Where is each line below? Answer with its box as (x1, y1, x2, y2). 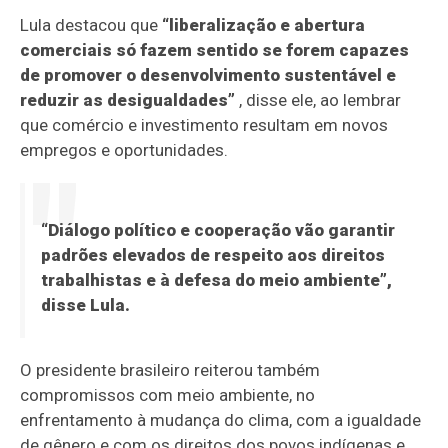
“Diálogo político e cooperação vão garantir (40, 220, 395, 241)
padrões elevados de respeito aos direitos (40, 245, 385, 266)
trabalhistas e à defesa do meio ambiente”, (40, 270, 392, 291)
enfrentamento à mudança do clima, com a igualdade (20, 410, 422, 431)
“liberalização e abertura (162, 15, 366, 36)
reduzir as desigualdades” (20, 90, 236, 111)
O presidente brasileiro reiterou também (20, 360, 321, 381)
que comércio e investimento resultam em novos (20, 115, 389, 136)
